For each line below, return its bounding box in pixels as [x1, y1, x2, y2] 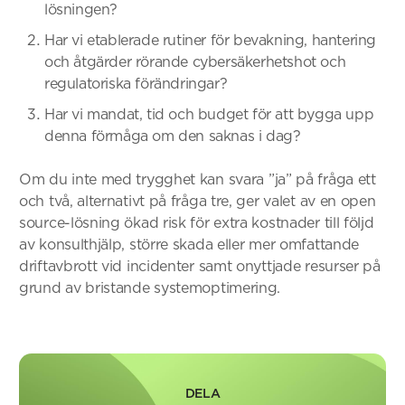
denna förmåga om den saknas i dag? [44, 127, 301, 145]
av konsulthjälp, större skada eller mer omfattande [19, 235, 360, 253]
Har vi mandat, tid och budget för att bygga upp [44, 105, 374, 123]
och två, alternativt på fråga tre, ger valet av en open [19, 192, 376, 210]
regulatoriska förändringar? [44, 74, 228, 92]
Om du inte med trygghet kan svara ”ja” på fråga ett [19, 170, 376, 188]
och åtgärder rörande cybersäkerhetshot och [44, 52, 346, 71]
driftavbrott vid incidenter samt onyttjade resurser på [19, 257, 381, 275]
